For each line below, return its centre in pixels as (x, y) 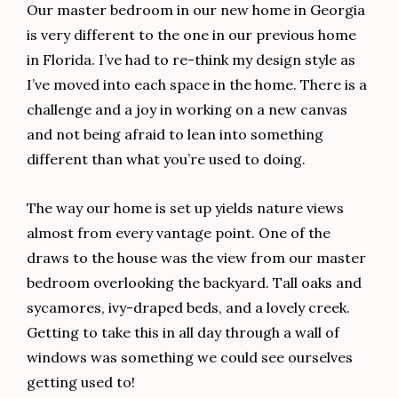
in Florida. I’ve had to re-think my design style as (191, 60)
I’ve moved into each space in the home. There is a (197, 85)
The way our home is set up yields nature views (185, 207)
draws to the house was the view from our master (196, 257)
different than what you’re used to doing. (166, 159)
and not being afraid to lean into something (175, 135)
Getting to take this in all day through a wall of (183, 332)
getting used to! (81, 382)
